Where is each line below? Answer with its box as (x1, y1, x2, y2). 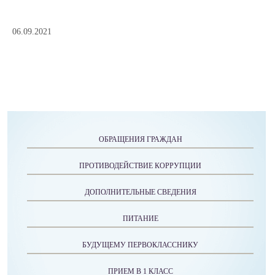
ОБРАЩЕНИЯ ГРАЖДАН (98, 135, 182, 144)
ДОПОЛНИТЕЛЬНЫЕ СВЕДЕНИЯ (84, 188, 196, 196)
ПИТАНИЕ (122, 214, 158, 223)
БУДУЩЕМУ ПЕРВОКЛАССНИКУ (82, 241, 198, 249)
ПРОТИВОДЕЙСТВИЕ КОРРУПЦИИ (79, 161, 201, 170)
